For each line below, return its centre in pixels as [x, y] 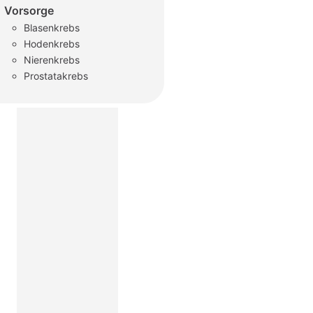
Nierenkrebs [52, 60]
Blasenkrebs [52, 28]
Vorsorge [29, 10]
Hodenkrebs [52, 44]
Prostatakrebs [56, 76]
